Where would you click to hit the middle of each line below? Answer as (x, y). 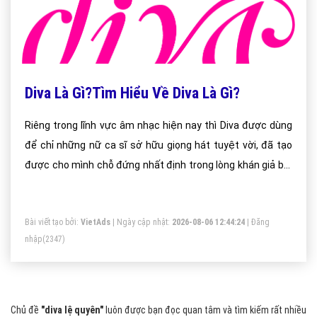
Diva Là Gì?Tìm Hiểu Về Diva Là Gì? (132, 93)
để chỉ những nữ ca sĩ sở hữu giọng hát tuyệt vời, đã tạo (158, 145)
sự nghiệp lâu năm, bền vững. (91, 185)
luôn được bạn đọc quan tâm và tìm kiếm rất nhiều (205, 310)
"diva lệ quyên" (72, 310)
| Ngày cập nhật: (141, 222)
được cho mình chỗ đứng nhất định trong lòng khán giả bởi (158, 165)
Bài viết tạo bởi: (53, 222)
